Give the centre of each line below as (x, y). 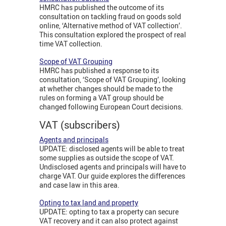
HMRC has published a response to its (99, 71)
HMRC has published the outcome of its (102, 8)
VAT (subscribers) (80, 125)
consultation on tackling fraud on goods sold (110, 17)
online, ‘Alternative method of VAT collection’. (111, 26)
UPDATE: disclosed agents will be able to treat (112, 149)
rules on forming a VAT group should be (101, 98)
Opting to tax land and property (89, 203)
